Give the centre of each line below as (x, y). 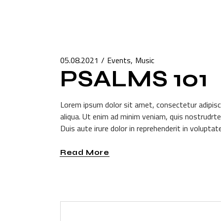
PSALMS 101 (134, 79)
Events (119, 60)
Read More (85, 153)
